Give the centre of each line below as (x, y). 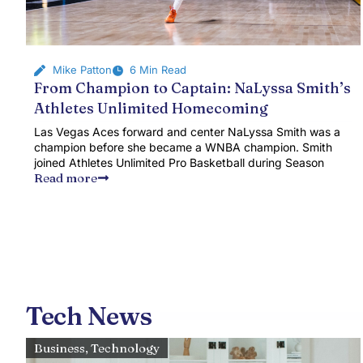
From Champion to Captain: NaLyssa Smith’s (192, 88)
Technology (125, 348)
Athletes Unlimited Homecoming (151, 108)
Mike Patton (82, 70)
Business (60, 348)
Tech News (89, 316)
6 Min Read (158, 70)
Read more (66, 178)
